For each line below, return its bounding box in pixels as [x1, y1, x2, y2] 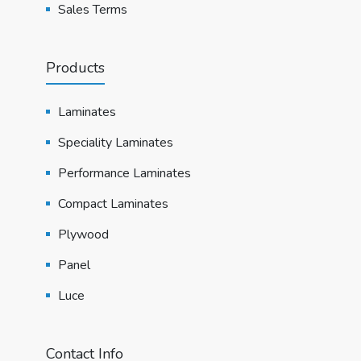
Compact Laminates [57, 194, 168, 213]
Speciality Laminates [57, 133, 173, 151]
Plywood [57, 225, 109, 243]
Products [45, 57, 105, 77]
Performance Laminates [57, 164, 191, 182]
